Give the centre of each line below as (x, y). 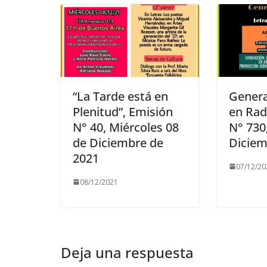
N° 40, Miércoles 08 (126, 127)
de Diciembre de (118, 142)
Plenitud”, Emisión (123, 111)
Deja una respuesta (127, 252)
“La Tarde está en (120, 96)
